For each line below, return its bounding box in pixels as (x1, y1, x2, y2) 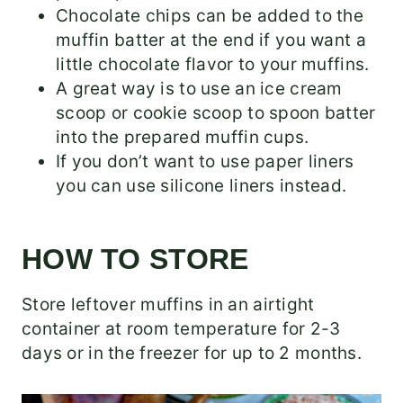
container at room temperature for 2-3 (22, 318, 341, 340)
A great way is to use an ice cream (56, 78, 343, 100)
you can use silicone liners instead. (56, 175, 347, 197)
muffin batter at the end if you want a (56, 30, 366, 51)
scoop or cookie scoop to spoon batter (56, 103, 376, 124)
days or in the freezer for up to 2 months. (22, 343, 362, 364)
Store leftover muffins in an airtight (22, 294, 315, 316)
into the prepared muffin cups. (56, 127, 309, 148)
